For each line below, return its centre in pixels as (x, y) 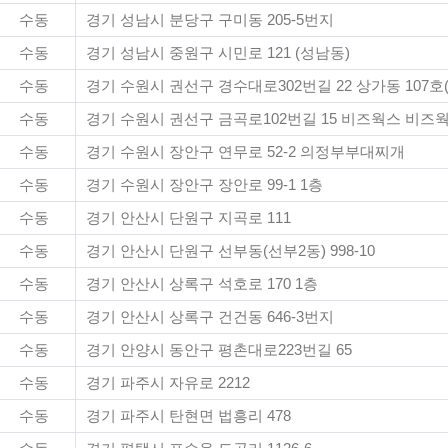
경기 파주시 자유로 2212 (168, 383)
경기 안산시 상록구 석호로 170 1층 (202, 284)
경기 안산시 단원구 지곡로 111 (188, 218)
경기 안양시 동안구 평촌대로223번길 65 (219, 350)
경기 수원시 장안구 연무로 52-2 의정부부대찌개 (245, 152)
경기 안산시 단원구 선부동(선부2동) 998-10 (230, 251)
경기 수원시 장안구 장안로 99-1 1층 (204, 185)
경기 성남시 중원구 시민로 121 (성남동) (218, 53)
